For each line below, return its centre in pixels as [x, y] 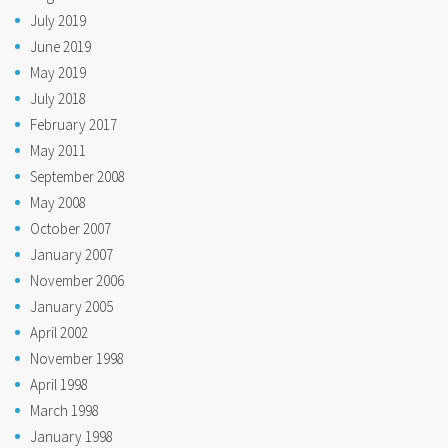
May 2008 [58, 202]
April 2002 [59, 332]
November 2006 [77, 280]
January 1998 [71, 436]
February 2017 [73, 124]
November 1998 [77, 358]
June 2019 [60, 46]
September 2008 [77, 176]
